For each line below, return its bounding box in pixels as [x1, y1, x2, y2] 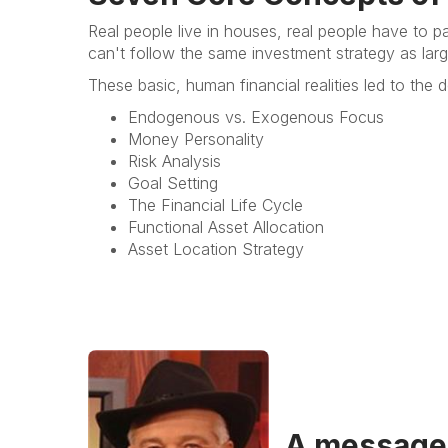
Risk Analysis [128, 150, 221, 171]
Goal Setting [128, 172, 218, 193]
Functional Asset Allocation [128, 216, 324, 237]
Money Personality [128, 128, 264, 149]
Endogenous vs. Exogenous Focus [128, 106, 384, 127]
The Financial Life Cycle [128, 194, 303, 215]
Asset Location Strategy [128, 238, 304, 259]
